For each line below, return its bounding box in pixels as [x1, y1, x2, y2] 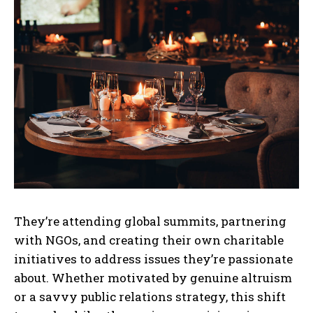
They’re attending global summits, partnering [14, 213, 286, 230]
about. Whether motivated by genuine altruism [14, 270, 292, 286]
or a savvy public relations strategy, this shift [14, 289, 286, 305]
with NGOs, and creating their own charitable [14, 232, 284, 249]
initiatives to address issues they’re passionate [14, 251, 293, 268]
